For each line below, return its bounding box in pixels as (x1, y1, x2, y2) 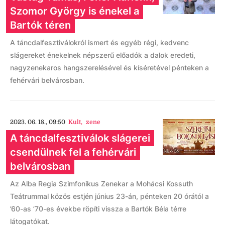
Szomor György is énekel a (10, 5, 139, 17)
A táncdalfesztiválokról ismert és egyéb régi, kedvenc (10, 38, 189, 47)
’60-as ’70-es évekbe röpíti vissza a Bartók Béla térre (10, 204, 186, 213)
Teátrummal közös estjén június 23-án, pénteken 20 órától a (10, 192, 209, 200)
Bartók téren (10, 19, 71, 31)
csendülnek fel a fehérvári (10, 146, 136, 158)
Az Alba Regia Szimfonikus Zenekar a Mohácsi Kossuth (10, 179, 193, 188)
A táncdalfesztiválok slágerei (10, 132, 150, 144)
